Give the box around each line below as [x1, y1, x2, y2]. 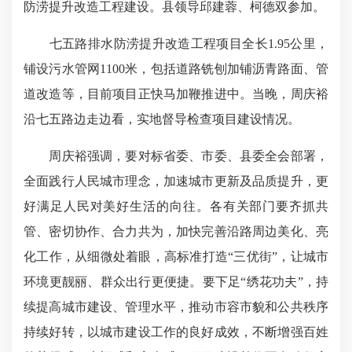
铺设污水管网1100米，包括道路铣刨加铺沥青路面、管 [24, 62, 328, 75]
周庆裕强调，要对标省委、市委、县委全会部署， [24, 149, 328, 163]
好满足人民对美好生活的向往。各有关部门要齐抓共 [24, 200, 328, 213]
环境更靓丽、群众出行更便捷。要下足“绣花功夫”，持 [24, 275, 328, 288]
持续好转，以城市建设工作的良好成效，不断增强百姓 [24, 325, 328, 339]
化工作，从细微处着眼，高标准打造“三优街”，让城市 [24, 250, 328, 263]
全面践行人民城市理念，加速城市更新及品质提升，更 [24, 174, 328, 188]
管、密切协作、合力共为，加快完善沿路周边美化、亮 [24, 225, 328, 238]
